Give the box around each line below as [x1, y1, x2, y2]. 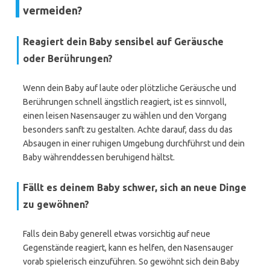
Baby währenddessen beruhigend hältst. [23, 152, 175, 162]
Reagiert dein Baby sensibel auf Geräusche [23, 36, 224, 47]
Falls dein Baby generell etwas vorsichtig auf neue [23, 229, 210, 239]
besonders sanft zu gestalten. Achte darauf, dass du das [23, 125, 233, 134]
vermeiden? [23, 4, 82, 16]
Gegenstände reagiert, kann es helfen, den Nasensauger [23, 243, 233, 253]
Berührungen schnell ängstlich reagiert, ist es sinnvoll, [23, 97, 227, 107]
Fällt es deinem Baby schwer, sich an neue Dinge [23, 182, 246, 193]
